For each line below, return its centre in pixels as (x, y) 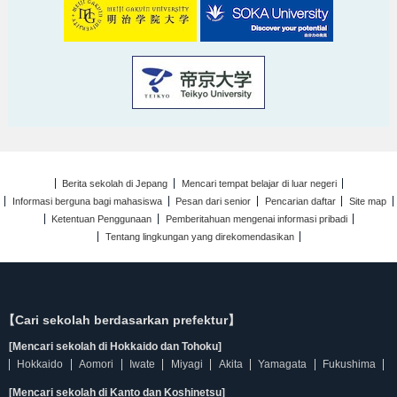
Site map (367, 202)
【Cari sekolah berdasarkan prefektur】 (121, 320)
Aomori (97, 365)
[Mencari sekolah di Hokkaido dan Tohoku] (115, 347)
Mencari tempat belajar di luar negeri (259, 184)
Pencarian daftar (300, 202)
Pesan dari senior (214, 202)
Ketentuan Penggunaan (102, 219)
